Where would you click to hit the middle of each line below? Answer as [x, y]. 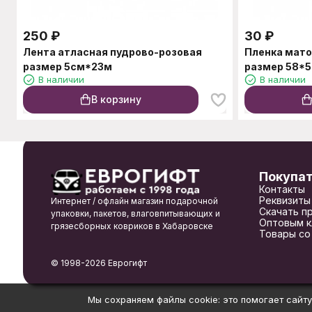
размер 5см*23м [67, 67]
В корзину [117, 99]
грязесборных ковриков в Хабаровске [132, 226]
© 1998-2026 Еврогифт [99, 263]
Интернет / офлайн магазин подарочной [134, 201]
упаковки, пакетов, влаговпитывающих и [135, 213]
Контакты [282, 189]
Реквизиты [284, 200]
